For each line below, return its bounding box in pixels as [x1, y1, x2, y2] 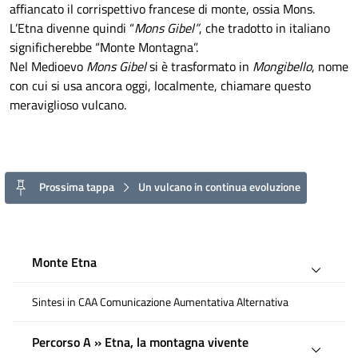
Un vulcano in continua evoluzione [136, 177, 300, 194]
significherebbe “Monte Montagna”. [10, 37, 198, 57]
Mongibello [253, 56, 312, 76]
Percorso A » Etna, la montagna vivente [32, 332, 249, 352]
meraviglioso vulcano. [10, 94, 126, 114]
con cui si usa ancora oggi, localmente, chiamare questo [10, 75, 311, 95]
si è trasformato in [146, 56, 253, 76]
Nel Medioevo [10, 56, 86, 76]
